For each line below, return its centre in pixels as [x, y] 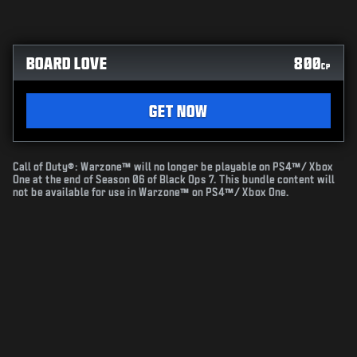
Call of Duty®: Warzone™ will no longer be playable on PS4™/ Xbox [173, 167]
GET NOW [178, 111]
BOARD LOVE [67, 63]
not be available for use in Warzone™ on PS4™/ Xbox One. [151, 193]
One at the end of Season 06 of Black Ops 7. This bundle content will [174, 180]
